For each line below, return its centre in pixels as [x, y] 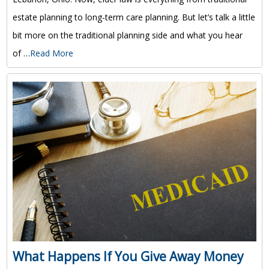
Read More [51, 53]
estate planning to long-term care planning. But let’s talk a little [134, 17]
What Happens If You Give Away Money [128, 256]
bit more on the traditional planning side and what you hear [127, 35]
